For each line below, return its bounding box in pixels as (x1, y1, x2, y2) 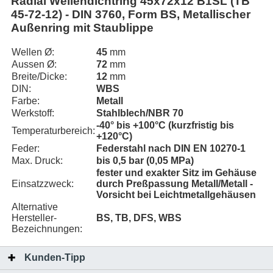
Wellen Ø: (12, 47, 54, 57)
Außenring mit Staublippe (11, 21, 154, 35)
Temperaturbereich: (12, 126, 95, 136)
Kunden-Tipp (24, 252, 85, 263)
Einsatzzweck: (12, 179, 74, 189)
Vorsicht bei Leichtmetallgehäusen (96, 190, 256, 200)
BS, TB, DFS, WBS (96, 213, 182, 223)
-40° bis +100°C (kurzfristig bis (96, 120, 234, 130)
